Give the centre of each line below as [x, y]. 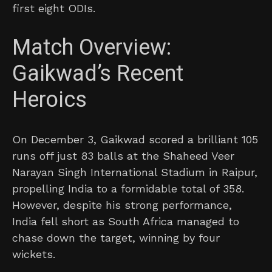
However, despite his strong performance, [122, 205]
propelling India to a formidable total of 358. [128, 189]
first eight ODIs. [54, 8]
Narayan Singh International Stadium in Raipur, [135, 172]
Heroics [49, 100]
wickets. [34, 254]
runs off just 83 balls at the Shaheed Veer [123, 156]
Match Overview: [92, 48]
